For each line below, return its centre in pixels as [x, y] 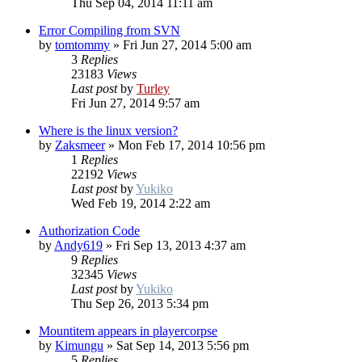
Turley [153, 89]
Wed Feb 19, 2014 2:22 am [141, 204]
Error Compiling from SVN [109, 31]
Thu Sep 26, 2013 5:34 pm [140, 304]
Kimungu [79, 346]
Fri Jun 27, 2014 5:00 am [187, 45]
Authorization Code [89, 231]
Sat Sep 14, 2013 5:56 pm [183, 346]
